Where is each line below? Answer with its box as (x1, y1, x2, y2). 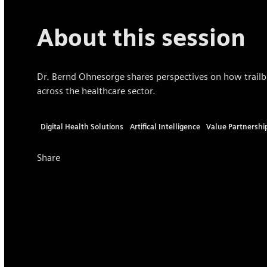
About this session (37, 23, 246, 51)
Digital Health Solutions (40, 122, 123, 131)
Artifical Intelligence (129, 122, 200, 131)
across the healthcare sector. (37, 85, 156, 97)
